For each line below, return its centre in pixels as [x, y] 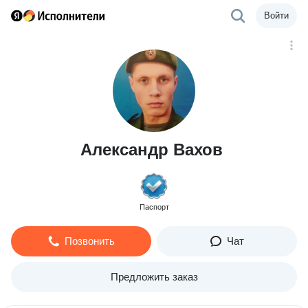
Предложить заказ [154, 277]
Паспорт [154, 207]
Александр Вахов [151, 150]
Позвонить [89, 241]
